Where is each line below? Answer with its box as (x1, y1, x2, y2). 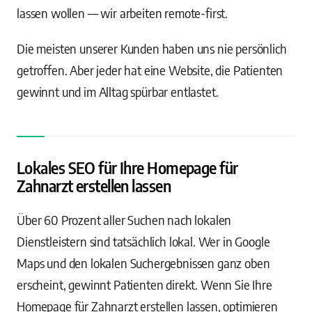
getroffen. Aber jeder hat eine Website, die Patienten (17, 62, 283, 78)
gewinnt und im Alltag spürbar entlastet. (17, 84, 219, 100)
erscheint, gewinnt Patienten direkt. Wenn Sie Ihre (17, 276, 272, 292)
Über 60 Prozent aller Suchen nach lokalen (17, 212, 232, 228)
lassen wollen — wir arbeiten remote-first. (17, 5, 228, 21)
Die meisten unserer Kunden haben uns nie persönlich (17, 40, 287, 56)
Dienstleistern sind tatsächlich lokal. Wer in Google (17, 233, 270, 249)
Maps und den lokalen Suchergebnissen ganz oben (17, 255, 270, 271)
